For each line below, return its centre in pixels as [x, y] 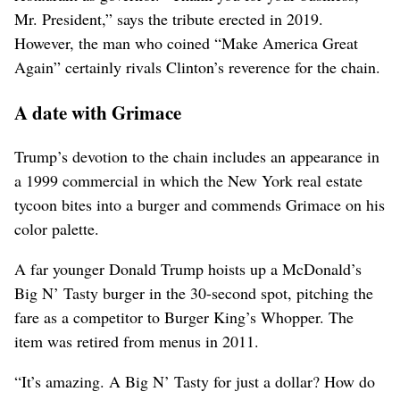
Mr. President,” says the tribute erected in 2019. [169, 18]
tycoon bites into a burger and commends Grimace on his [200, 205]
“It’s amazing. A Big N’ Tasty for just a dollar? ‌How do [195, 382]
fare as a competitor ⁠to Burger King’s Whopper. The [184, 317]
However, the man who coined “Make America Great [186, 42]
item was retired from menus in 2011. [137, 342]
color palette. [57, 229]
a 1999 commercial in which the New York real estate [188, 181]
